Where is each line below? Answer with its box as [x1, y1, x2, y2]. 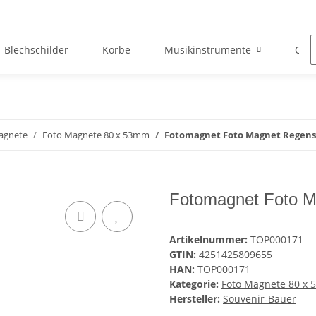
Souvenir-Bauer [223, 292, 296, 306]
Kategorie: [169, 277, 221, 291]
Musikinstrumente [164, 43, 251, 57]
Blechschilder [4, 43, 68, 57]
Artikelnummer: [169, 233, 250, 247]
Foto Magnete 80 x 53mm [42, 128, 150, 142]
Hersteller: [169, 292, 220, 306]
